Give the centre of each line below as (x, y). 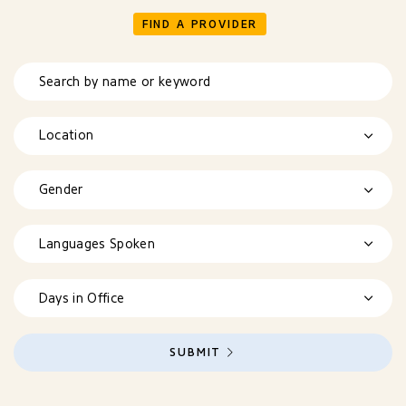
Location (66, 136)
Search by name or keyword (125, 82)
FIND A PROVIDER (200, 24)
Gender (61, 190)
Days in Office (82, 298)
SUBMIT (196, 352)
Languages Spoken (97, 244)
